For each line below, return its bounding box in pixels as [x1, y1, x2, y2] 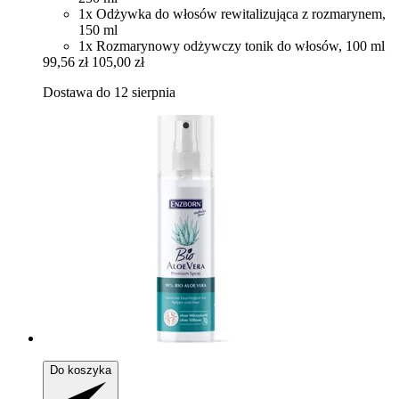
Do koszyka [50, 363, 111, 378]
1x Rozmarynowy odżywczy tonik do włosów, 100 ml [78, 38, 385, 54]
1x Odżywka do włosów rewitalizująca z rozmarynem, [78, 6, 386, 22]
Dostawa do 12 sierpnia [43, 85, 175, 101]
